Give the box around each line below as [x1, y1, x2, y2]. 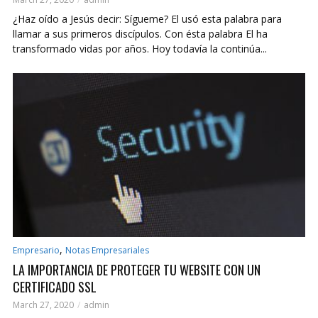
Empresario [13, 243, 60, 256]
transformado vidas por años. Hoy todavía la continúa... [13, 41, 267, 55]
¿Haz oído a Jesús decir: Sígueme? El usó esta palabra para [13, 11, 282, 26]
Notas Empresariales [65, 243, 149, 256]
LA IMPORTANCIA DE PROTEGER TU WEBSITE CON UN [13, 260, 261, 279]
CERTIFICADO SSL [13, 277, 97, 296]
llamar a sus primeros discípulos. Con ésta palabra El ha [13, 26, 268, 40]
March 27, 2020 [13, 298, 74, 311]
